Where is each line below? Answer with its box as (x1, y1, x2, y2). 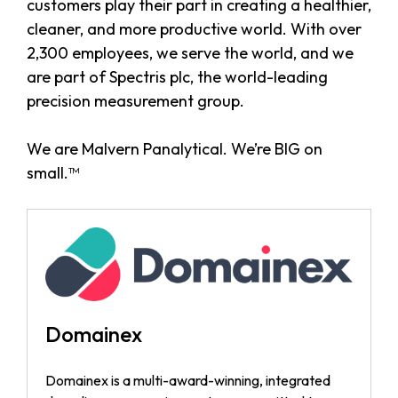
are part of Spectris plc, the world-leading (27, 66, 328, 87)
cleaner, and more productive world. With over (27, 18, 362, 39)
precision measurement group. (27, 90, 244, 111)
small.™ (27, 162, 79, 183)
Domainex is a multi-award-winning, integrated (45, 370, 330, 389)
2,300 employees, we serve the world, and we (27, 42, 354, 63)
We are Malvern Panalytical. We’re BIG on (27, 138, 322, 159)
